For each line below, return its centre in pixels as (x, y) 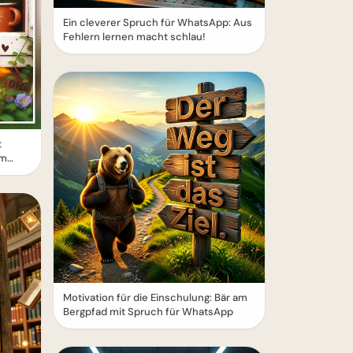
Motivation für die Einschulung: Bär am (155, 297)
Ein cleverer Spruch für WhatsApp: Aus (158, 22)
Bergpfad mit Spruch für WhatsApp (148, 312)
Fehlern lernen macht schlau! (134, 37)
